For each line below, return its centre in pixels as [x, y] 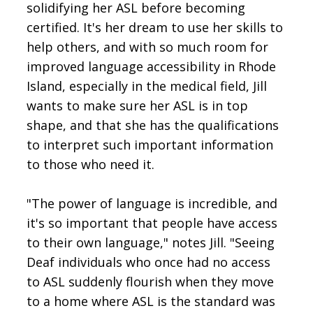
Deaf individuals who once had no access [149, 262]
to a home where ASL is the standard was [151, 301]
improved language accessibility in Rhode [152, 66]
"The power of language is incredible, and [152, 203]
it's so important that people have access [152, 223]
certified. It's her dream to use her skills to [155, 27]
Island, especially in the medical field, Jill [147, 86]
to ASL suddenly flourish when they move [151, 281]
